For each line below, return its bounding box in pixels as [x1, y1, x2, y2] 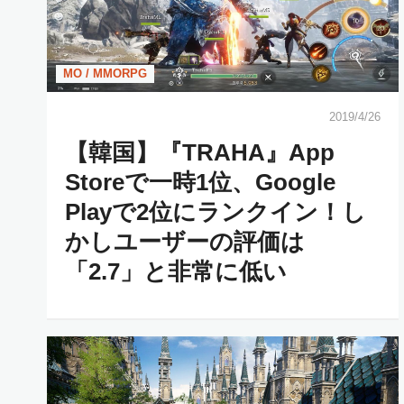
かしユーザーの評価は [65, 227, 305, 255]
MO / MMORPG [63, 66, 147, 80]
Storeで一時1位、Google [65, 168, 335, 196]
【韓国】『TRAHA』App [65, 138, 335, 166]
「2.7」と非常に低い [65, 257, 287, 285]
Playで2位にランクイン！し [65, 197, 366, 225]
